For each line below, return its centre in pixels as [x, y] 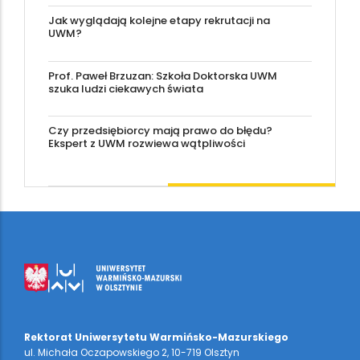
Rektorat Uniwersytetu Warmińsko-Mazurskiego [156, 337]
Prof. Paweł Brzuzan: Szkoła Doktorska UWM [163, 76]
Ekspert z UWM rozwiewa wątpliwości [147, 144]
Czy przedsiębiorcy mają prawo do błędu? [160, 131]
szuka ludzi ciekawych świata [126, 88]
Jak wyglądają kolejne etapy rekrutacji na [159, 21]
